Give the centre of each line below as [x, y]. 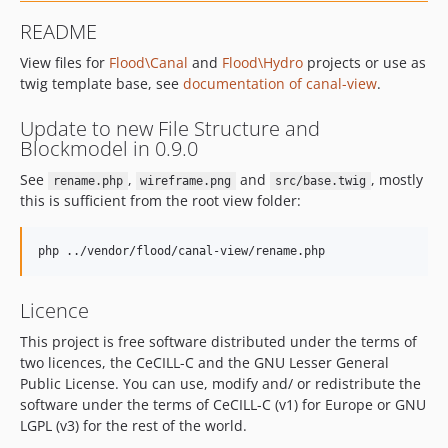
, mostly [396, 179]
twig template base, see [101, 83]
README [58, 31]
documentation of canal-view [280, 83]
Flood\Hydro [262, 62]
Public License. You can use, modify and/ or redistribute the [220, 383]
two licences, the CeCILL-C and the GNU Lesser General [204, 362]
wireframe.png [186, 181]
